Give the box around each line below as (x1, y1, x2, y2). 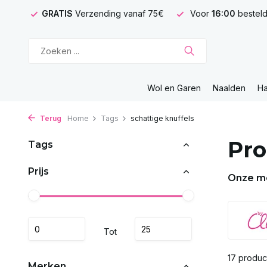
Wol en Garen (147, 83, 201, 93)
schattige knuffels (131, 114, 194, 123)
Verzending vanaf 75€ (75, 8, 164, 18)
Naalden (213, 83, 246, 93)
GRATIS (42, 8, 75, 18)
